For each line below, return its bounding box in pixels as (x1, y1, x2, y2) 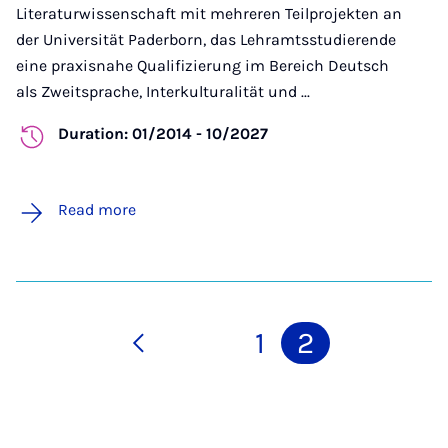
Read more (58, 199, 136, 219)
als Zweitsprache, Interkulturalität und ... (16, 81, 310, 101)
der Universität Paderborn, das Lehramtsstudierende (16, 29, 396, 49)
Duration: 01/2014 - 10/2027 (58, 123, 268, 143)
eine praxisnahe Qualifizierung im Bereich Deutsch (16, 55, 389, 75)
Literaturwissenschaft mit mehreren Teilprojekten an (16, 3, 402, 23)
